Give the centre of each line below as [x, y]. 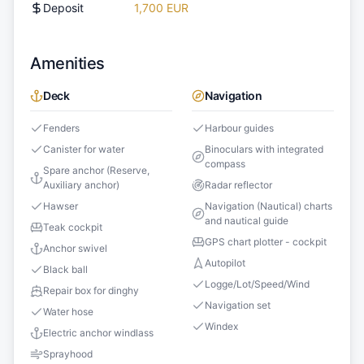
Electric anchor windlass [98, 332]
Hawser [61, 206]
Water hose [68, 311]
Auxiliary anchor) [81, 184]
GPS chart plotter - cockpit [266, 241]
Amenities [67, 63]
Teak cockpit [73, 227]
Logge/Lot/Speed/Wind [257, 284]
